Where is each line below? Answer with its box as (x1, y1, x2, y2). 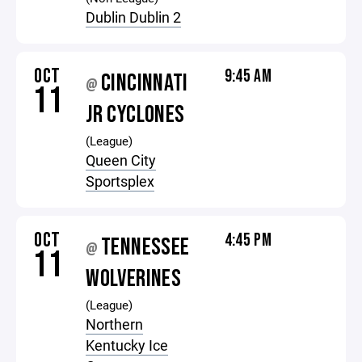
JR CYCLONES (86, 100, 185, 129)
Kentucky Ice (86, 335, 169, 355)
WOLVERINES (86, 264, 182, 293)
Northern (86, 314, 144, 334)
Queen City (86, 150, 157, 170)
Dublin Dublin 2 (86, 7, 182, 27)
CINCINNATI (101, 69, 188, 98)
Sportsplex (86, 171, 155, 191)
